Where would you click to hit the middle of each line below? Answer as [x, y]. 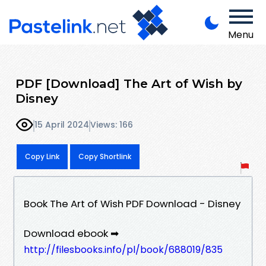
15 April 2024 [62, 125]
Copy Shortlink [105, 156]
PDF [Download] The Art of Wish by [129, 83]
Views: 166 [112, 125]
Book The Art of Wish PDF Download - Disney [132, 203]
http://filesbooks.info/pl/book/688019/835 [123, 249]
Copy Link [42, 156]
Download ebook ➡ [71, 233]
